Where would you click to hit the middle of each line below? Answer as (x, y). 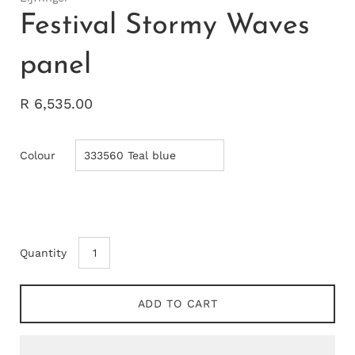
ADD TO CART (177, 303)
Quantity (43, 252)
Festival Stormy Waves (165, 26)
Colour (38, 155)
